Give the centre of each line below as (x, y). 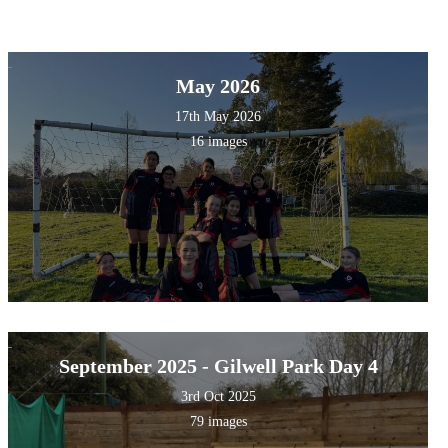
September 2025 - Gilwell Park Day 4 (218, 366)
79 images (218, 422)
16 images (218, 142)
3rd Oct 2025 (218, 397)
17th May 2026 (218, 117)
